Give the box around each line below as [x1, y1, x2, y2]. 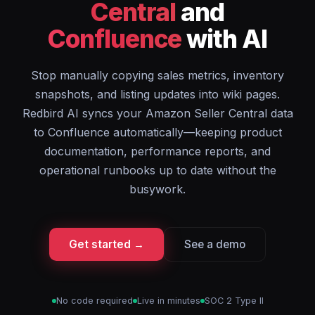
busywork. [129, 182, 186, 196]
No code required [56, 295, 133, 306]
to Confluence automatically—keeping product [33, 125, 282, 139]
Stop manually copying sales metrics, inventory [31, 68, 284, 82]
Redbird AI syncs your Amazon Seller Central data [22, 106, 293, 120]
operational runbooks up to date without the [39, 163, 276, 177]
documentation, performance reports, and [44, 144, 271, 158]
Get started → [69, 238, 144, 251]
